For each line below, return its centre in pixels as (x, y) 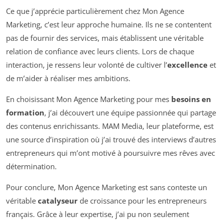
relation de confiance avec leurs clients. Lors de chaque (100, 51)
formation (25, 112)
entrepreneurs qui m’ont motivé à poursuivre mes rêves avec (111, 153)
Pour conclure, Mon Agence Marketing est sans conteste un (107, 187)
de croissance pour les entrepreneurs (142, 200)
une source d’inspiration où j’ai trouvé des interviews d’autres (111, 139)
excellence (187, 64)
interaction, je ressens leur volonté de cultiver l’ (87, 64)
